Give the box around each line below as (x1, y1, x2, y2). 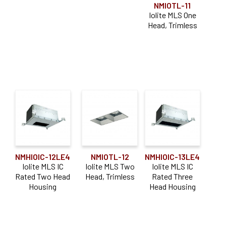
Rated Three (152, 171, 193, 181)
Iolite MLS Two (85, 161, 135, 171)
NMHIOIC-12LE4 (15, 151, 71, 161)
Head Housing (149, 181, 196, 191)
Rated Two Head (15, 171, 71, 181)
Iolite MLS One (148, 10, 196, 20)
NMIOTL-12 (90, 151, 129, 161)
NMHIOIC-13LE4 (145, 151, 200, 161)
